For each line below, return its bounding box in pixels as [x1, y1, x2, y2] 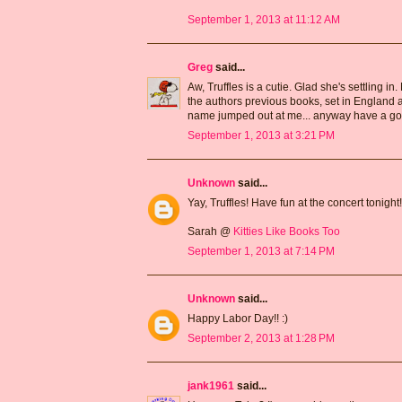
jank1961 [188, 380, 234, 393]
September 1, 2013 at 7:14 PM [188, 245, 335, 258]
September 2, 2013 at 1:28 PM [188, 332, 335, 345]
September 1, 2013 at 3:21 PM [188, 129, 335, 143]
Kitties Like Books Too [233, 225, 340, 239]
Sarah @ [188, 225, 233, 239]
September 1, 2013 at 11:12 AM [188, 13, 340, 27]
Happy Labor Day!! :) [188, 312, 288, 326]
